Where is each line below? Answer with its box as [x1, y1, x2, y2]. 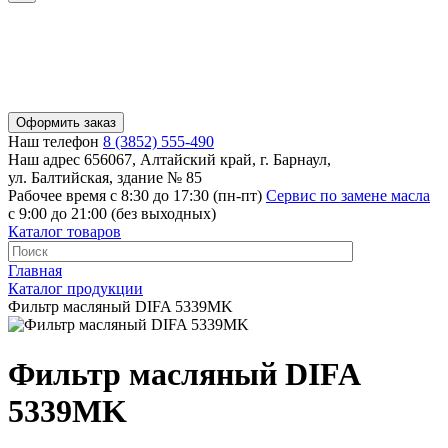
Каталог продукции [8, 280, 143, 298]
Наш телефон [8, 133, 99, 151]
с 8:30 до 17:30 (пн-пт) [106, 187, 266, 205]
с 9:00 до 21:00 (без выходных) [8, 205, 216, 223]
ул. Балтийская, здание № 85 [8, 169, 202, 187]
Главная [8, 262, 62, 280]
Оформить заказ [16, 115, 116, 131]
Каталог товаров [8, 223, 121, 241]
